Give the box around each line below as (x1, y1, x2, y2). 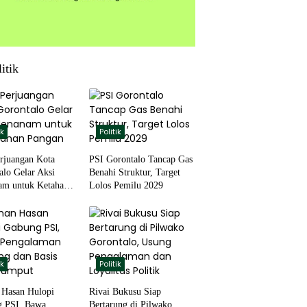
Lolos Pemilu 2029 (88, 180, 163, 191)
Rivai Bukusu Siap (88, 286, 161, 297)
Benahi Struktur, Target (88, 167, 180, 177)
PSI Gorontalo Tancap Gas (88, 153, 193, 164)
